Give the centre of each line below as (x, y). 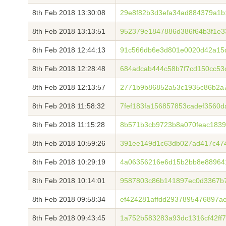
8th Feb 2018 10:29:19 (69, 162)
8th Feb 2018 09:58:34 (69, 199)
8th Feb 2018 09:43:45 (69, 218)
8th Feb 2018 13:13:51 (69, 31)
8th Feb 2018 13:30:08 (69, 13)
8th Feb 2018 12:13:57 (69, 87)
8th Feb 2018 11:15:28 (69, 125)
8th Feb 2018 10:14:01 (69, 181)
